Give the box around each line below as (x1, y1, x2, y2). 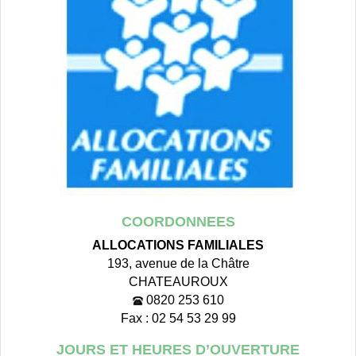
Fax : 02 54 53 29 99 (120, 310, 236, 325)
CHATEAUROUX (128, 273, 228, 288)
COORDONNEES (121, 213, 235, 230)
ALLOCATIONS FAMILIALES (92, 237, 264, 252)
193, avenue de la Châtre (106, 255, 250, 270)
